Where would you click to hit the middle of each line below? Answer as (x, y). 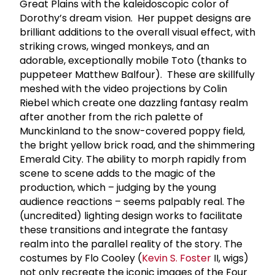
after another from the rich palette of (111, 117)
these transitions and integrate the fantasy (124, 230)
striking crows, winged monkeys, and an (114, 46)
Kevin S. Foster (176, 258)
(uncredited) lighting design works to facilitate (131, 215)
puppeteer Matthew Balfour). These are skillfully (137, 74)
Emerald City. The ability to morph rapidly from (133, 159)
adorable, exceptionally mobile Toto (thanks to (133, 60)
